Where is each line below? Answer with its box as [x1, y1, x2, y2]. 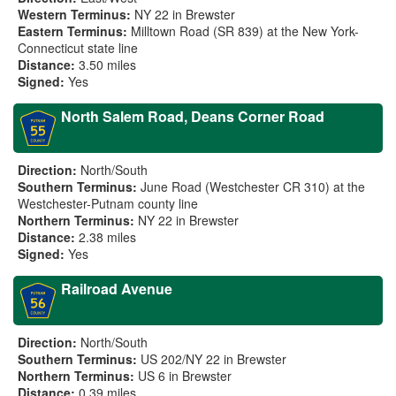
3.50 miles [79, 56, 136, 73]
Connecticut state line [18, 39, 138, 57]
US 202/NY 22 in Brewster [141, 350, 286, 368]
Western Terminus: [18, 5, 131, 23]
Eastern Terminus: [18, 22, 127, 40]
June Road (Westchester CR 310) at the [141, 178, 365, 195]
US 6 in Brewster [138, 367, 232, 385]
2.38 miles [79, 228, 136, 246]
